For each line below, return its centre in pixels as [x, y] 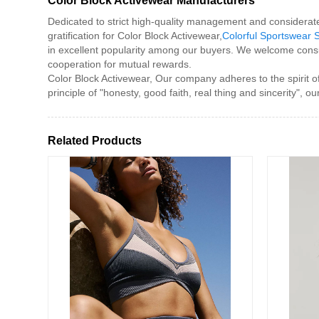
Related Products [95, 141]
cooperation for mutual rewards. [120, 64]
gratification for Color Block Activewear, [135, 35]
